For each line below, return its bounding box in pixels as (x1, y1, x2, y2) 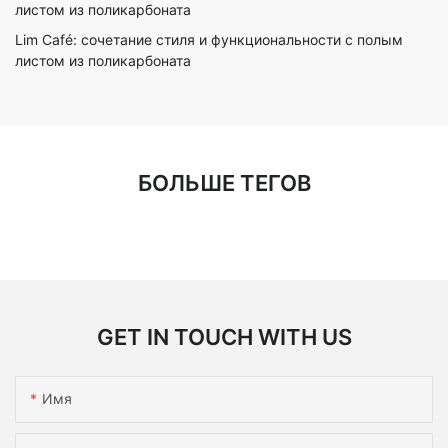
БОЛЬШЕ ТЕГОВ (137, 169, 311, 196)
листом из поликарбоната (15, 52, 191, 70)
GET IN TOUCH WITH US (96, 323, 352, 350)
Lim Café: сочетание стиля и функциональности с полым (15, 31, 403, 49)
